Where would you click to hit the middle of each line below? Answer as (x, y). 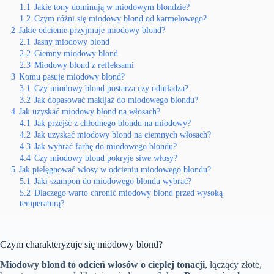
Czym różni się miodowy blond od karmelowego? (120, 19)
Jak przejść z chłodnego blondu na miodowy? (113, 123)
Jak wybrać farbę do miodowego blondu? (106, 146)
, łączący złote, (233, 265)
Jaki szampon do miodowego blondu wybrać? (113, 181)
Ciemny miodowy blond (76, 54)
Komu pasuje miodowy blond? (72, 77)
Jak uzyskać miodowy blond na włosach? (90, 112)
